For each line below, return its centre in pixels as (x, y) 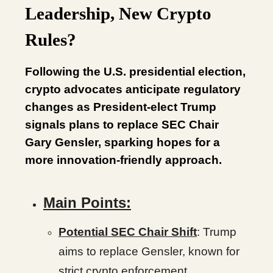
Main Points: (87, 203)
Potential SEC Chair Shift (128, 232)
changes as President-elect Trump (121, 107)
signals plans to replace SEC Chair (122, 125)
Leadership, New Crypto (118, 13)
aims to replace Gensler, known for (149, 251)
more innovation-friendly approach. (123, 160)
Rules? (51, 40)
